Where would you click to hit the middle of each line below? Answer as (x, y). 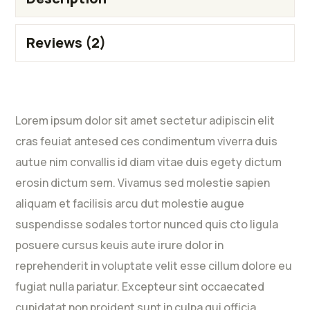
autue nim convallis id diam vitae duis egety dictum (149, 162)
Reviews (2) (66, 43)
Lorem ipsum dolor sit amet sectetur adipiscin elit (145, 121)
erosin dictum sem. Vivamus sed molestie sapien (143, 183)
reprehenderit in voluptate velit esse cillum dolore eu (154, 266)
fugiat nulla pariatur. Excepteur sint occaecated (140, 287)
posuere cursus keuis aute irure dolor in (120, 245)
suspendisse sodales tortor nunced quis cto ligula (147, 225)
